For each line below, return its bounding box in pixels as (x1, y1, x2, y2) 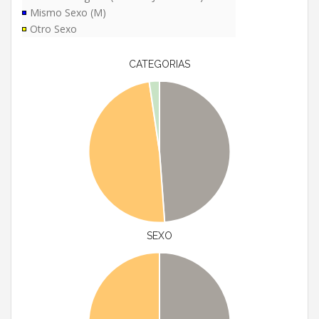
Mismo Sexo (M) (30, 6, 106, 20)
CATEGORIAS (129, 58, 190, 70)
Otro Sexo (30, 22, 77, 36)
